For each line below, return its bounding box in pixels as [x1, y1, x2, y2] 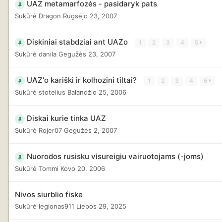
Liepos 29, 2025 [76, 202, 126, 210]
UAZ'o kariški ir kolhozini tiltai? [27, 75, 139, 85]
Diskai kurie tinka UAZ [27, 113, 106, 123]
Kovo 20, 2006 [60, 164, 105, 172]
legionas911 [39, 202, 74, 210]
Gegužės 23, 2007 [58, 50, 115, 58]
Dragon [39, 11, 61, 20]
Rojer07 [39, 126, 62, 134]
